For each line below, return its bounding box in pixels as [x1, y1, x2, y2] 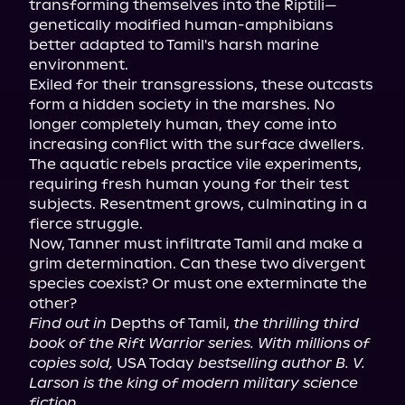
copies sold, [29, 354, 113, 372]
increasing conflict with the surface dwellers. [29, 136, 364, 153]
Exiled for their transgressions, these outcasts [29, 76, 373, 93]
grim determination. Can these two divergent [29, 255, 365, 272]
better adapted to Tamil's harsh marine [29, 36, 319, 53]
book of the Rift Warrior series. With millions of [29, 334, 370, 352]
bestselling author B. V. [198, 354, 365, 372]
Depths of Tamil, [107, 315, 233, 332]
